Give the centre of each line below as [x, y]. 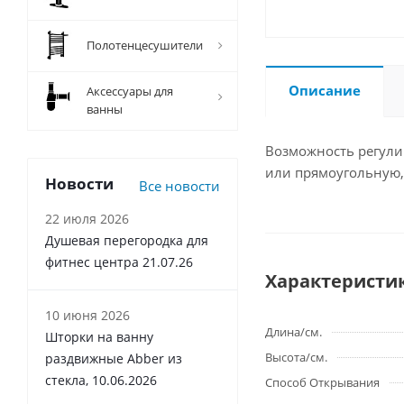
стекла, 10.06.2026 [101, 380]
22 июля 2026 [87, 219]
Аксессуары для [130, 91]
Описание [325, 90]
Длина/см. [294, 332]
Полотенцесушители [145, 45]
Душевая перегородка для [127, 240]
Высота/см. [296, 357]
